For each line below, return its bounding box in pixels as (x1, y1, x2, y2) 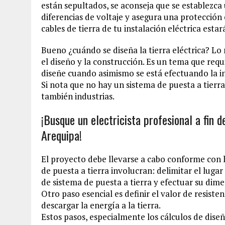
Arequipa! (41, 126, 82, 144)
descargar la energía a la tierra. (41, 199, 161, 211)
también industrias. (41, 90, 115, 102)
